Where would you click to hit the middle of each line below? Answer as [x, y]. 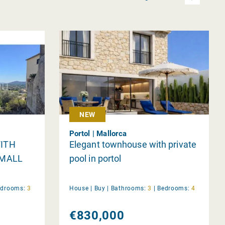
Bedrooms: [174, 188]
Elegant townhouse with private [133, 144]
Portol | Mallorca [98, 133]
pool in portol [95, 158]
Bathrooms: [128, 188]
